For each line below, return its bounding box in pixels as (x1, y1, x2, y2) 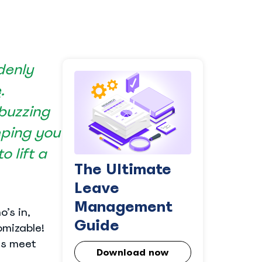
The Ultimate (74, 159, 171, 179)
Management (74, 196, 173, 216)
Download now (96, 246, 169, 258)
